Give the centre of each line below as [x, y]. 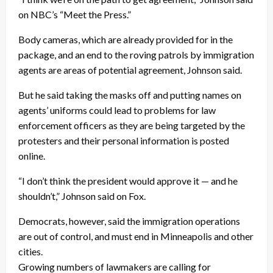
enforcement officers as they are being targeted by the [132, 126]
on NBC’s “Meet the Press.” [75, 15]
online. [32, 156]
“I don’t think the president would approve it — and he [128, 181]
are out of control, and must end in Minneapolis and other [136, 236]
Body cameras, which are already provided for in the [126, 40]
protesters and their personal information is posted [124, 141]
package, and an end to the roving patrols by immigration [136, 55]
